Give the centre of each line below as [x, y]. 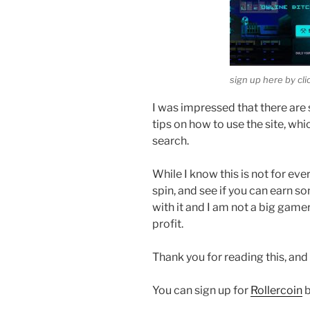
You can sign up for [201, 291]
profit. [168, 224]
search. [171, 141]
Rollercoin [276, 291]
